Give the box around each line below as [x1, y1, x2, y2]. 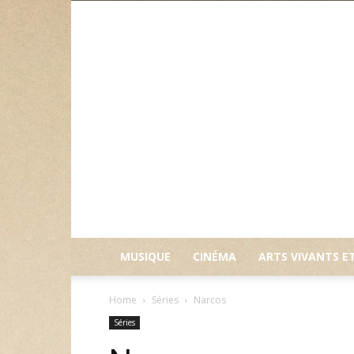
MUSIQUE [120, 249, 171, 264]
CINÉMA [193, 249, 236, 264]
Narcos [194, 293, 226, 307]
